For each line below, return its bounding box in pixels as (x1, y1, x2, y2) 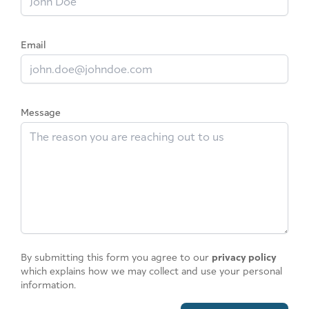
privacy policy (212, 250, 277, 263)
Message (21, 106, 61, 118)
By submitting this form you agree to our (21, 250, 209, 263)
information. (21, 278, 76, 290)
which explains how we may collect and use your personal (21, 264, 282, 277)
